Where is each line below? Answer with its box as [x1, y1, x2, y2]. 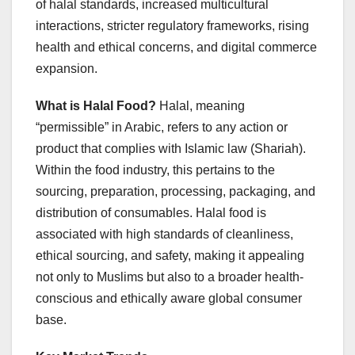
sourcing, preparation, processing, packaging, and [36, 184, 315, 198]
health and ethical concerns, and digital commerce [36, 40, 317, 54]
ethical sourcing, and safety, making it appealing [36, 248, 304, 262]
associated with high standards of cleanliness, [36, 227, 293, 241]
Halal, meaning [156, 98, 245, 113]
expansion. [36, 61, 97, 75]
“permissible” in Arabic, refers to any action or [36, 120, 288, 134]
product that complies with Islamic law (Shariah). [36, 141, 306, 155]
